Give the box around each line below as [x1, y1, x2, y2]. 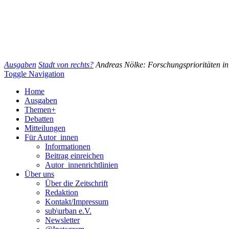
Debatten [25, 114, 54, 123]
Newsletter [45, 216, 80, 224]
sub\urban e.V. [45, 207, 91, 215]
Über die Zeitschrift [45, 179, 108, 188]
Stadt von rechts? [38, 60, 94, 69]
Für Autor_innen [25, 133, 78, 142]
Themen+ [25, 105, 56, 114]
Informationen [45, 142, 90, 151]
